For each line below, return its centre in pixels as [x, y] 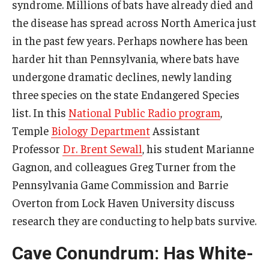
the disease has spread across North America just [134, 22]
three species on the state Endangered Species [126, 94]
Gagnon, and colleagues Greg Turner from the [124, 166]
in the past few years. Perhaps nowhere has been [130, 40]
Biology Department [101, 130]
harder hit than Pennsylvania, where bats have [125, 58]
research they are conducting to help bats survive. [134, 220]
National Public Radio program [144, 112]
